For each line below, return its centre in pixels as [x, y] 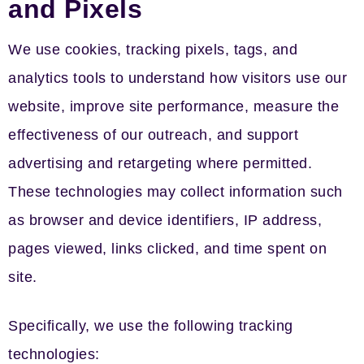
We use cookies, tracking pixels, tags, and [153, 50]
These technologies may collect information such [175, 192]
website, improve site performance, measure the [173, 106]
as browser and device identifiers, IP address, [165, 220]
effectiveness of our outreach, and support [153, 135]
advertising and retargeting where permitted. [160, 163]
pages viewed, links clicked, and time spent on [167, 249]
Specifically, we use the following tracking [151, 326]
